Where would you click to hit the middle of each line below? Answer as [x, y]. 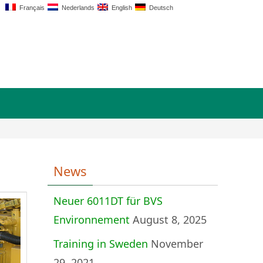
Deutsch [160, 8]
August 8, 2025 [170, 220]
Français [31, 8]
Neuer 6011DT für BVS [108, 201]
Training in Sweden [101, 244]
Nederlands [77, 8]
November [177, 244]
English [120, 8]
